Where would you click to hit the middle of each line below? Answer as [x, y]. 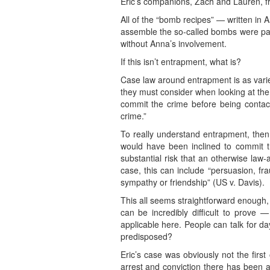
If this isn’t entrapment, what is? [181, 62]
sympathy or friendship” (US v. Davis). [192, 182]
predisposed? [146, 237]
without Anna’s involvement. [173, 44]
